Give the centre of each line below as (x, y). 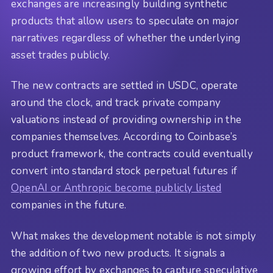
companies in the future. (69, 205)
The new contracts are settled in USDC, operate (125, 86)
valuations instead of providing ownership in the (126, 120)
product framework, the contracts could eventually (132, 154)
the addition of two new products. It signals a (118, 253)
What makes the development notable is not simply (134, 236)
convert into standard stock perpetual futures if (124, 171)
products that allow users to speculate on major (125, 21)
